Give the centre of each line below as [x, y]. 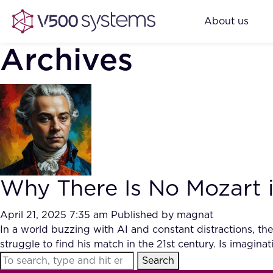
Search [158, 261]
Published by [144, 215]
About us [226, 21]
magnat [195, 215]
